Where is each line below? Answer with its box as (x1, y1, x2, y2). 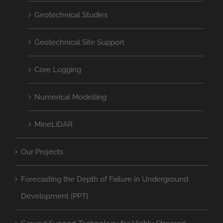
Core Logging (34, 65, 81, 74)
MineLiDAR (34, 119, 73, 129)
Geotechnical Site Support (34, 37, 124, 47)
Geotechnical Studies (34, 10, 108, 19)
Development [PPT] (21, 191, 88, 201)
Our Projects (21, 147, 63, 156)
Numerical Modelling (34, 92, 107, 102)
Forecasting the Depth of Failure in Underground (21, 174, 188, 184)
